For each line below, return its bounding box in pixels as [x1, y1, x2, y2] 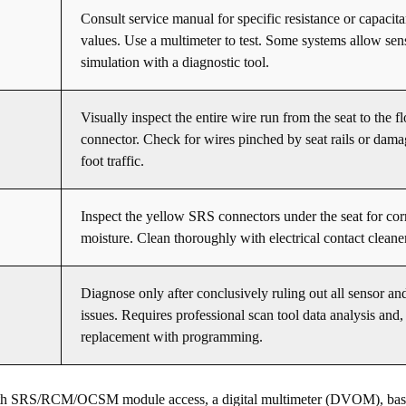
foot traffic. [81, 153, 144, 169]
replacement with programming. [81, 329, 263, 345]
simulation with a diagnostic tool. [81, 54, 269, 71]
